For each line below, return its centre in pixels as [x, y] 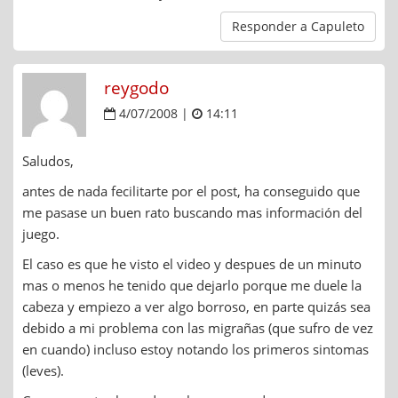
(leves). [43, 371]
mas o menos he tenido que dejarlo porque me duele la [192, 286]
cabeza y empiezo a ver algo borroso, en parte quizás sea [196, 307]
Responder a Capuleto [298, 27]
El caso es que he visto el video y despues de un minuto [192, 264]
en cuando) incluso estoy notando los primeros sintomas [195, 350]
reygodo [136, 88]
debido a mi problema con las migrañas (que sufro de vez [198, 328]
